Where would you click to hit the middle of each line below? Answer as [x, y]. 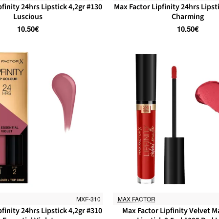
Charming [188, 16]
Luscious [28, 16]
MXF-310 [88, 198]
